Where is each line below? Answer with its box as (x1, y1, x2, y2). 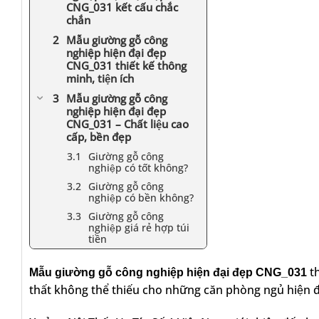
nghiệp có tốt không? (88, 160, 191, 174)
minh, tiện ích (66, 70, 134, 86)
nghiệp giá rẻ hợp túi (88, 220, 189, 234)
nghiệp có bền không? (88, 190, 194, 204)
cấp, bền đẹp (66, 129, 131, 145)
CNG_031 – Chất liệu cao (66, 116, 189, 132)
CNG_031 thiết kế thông (66, 58, 187, 73)
